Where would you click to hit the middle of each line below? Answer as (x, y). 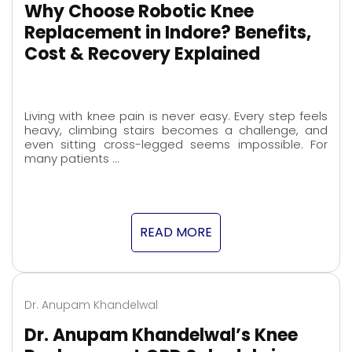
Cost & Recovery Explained (142, 54)
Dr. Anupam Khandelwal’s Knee (161, 335)
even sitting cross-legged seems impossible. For (176, 145)
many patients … (71, 159)
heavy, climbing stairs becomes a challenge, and (176, 130)
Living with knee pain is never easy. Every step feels (176, 116)
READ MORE (176, 233)
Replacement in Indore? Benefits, (168, 33)
